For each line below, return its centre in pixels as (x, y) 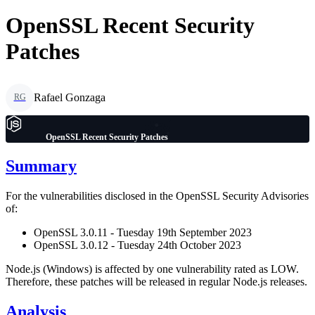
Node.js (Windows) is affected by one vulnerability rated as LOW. (152, 269)
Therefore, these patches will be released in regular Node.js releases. (156, 281)
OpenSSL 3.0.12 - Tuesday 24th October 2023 (137, 245)
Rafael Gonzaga (70, 97)
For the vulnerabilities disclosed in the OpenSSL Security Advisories (157, 195)
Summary (41, 166)
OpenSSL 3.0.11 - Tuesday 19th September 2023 (143, 232)
